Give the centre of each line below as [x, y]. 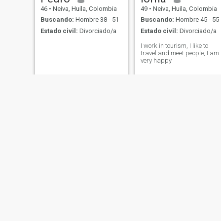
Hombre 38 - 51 [96, 20]
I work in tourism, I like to [174, 45]
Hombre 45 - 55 [196, 20]
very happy [156, 60]
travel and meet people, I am [180, 53]
